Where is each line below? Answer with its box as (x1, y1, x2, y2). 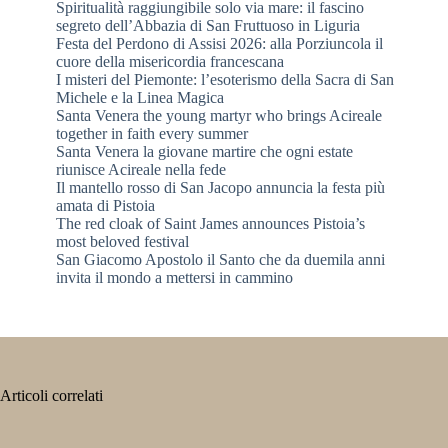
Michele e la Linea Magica (56, 89, 224, 107)
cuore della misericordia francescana (56, 53, 284, 71)
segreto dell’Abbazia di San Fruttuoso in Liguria (56, 17, 360, 35)
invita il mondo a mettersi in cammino (56, 269, 293, 287)
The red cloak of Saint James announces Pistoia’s (56, 215, 365, 233)
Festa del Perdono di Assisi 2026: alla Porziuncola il (56, 35, 383, 53)
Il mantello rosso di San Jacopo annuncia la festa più (56, 179, 385, 197)
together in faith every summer (56, 125, 248, 143)
